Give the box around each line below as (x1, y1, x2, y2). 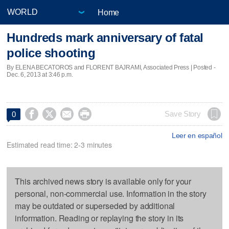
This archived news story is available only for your (15, 175, 192, 187)
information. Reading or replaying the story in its (15, 212, 184, 224)
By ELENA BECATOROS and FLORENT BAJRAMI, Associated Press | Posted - (7, 63, 216, 71)
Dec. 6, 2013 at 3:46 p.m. (7, 71, 73, 78)
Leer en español (171, 131, 222, 140)
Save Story (165, 109, 201, 118)
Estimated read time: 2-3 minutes (7, 139, 112, 150)
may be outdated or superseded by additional (15, 199, 175, 212)
